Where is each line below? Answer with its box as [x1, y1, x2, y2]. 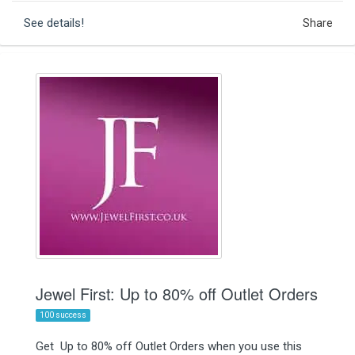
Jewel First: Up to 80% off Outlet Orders [36, 281, 318, 305]
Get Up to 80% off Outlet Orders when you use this [36, 338, 302, 353]
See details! [24, 15, 84, 30]
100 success [40, 310, 86, 319]
